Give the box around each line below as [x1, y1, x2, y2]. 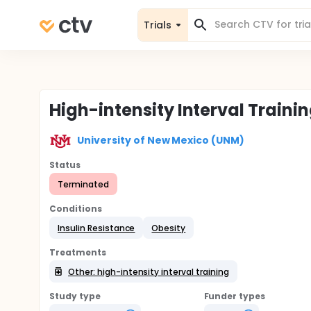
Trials [144, 17, 171, 32]
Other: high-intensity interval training [68, 265, 229, 278]
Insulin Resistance [58, 221, 135, 234]
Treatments [49, 246, 106, 258]
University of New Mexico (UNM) [77, 133, 245, 147]
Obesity [151, 221, 186, 234]
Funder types [203, 290, 266, 302]
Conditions [49, 203, 102, 215]
